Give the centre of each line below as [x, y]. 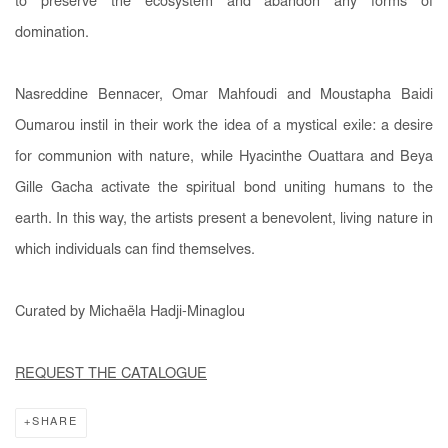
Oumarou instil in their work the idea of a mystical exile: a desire [224, 126]
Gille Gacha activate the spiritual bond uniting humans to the [224, 188]
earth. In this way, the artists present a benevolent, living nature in [224, 219]
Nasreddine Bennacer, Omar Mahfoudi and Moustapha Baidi [224, 95]
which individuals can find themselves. [137, 250]
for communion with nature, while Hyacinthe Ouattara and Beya [224, 157]
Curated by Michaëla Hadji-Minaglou [130, 312]
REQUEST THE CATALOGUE [111, 374]
